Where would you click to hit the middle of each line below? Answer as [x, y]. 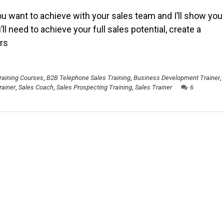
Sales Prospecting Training [94, 87]
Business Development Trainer [177, 78]
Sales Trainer [153, 87]
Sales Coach [36, 87]
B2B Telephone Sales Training [88, 78]
